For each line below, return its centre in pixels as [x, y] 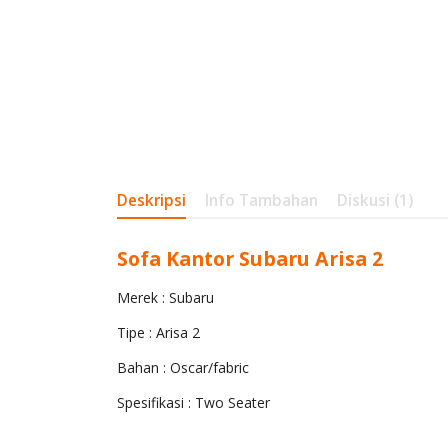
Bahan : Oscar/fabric [183, 367]
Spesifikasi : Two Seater [193, 402]
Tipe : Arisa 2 [158, 332]
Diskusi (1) [375, 200]
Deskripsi [151, 200]
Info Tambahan [261, 200]
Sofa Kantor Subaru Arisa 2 [250, 258]
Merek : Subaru [165, 297]
